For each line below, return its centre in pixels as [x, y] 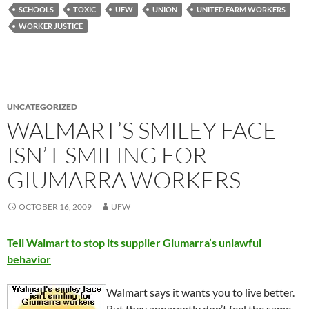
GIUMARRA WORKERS [124, 180]
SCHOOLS [36, 10]
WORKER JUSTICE [51, 26]
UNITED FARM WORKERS [241, 10]
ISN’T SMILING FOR [107, 155]
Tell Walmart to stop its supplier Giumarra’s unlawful [134, 243]
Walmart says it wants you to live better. [200, 292]
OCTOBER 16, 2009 [55, 207]
